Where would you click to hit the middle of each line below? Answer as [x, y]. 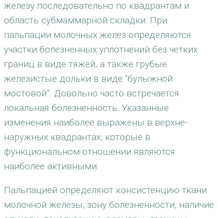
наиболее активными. [51, 166]
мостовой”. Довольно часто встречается [91, 93]
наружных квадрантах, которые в [77, 137]
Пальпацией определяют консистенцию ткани [105, 190]
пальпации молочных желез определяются [98, 35]
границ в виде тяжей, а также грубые [85, 64]
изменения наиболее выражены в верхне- [96, 122]
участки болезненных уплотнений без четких [101, 49]
